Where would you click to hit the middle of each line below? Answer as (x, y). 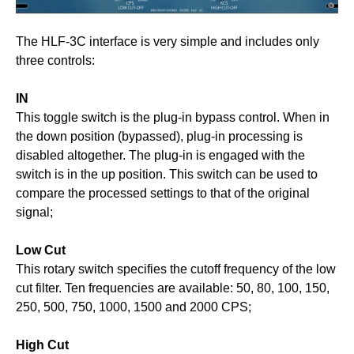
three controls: (55, 60)
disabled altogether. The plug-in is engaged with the (160, 155)
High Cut (42, 345)
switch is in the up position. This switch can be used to (167, 174)
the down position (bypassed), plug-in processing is (159, 136)
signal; (34, 212)
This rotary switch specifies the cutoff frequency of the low (176, 269)
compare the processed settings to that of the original (163, 193)
